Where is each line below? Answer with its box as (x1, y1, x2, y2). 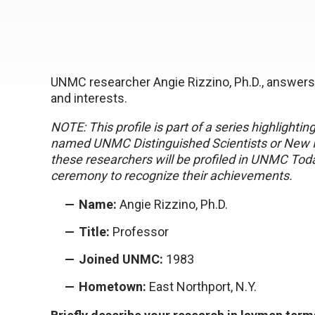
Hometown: (79, 279, 146, 294)
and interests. (51, 91, 127, 105)
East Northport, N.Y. (146, 279, 257, 294)
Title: (79, 224, 110, 239)
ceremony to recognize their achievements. (51, 168, 292, 183)
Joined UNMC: (79, 252, 163, 266)
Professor (110, 224, 169, 239)
